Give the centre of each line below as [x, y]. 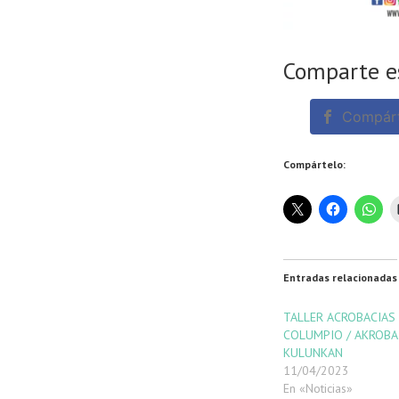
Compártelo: [314, 164]
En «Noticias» [318, 388]
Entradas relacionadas [340, 277]
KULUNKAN [313, 352]
